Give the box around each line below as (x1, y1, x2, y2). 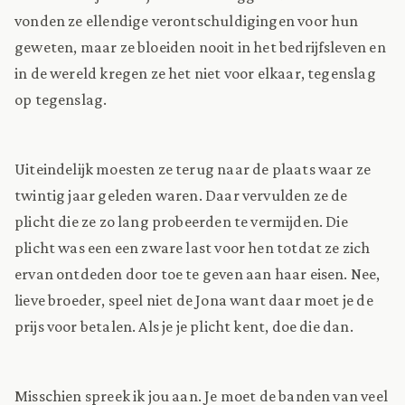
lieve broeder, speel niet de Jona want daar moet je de (14, 290, 373, 309)
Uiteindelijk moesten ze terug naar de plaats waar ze (14, 159, 372, 178)
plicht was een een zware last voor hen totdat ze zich (14, 238, 371, 257)
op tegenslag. (14, 89, 108, 108)
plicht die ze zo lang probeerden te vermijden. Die (14, 212, 348, 231)
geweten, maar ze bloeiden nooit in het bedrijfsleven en (14, 37, 386, 56)
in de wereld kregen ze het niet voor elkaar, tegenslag (14, 63, 376, 82)
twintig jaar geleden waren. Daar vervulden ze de (14, 185, 348, 204)
